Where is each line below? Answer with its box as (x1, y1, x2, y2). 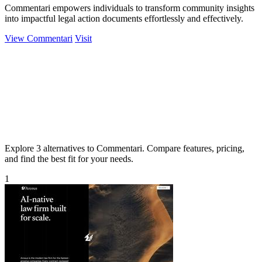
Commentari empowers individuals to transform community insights (5, 2, 254, 13)
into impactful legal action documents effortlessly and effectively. (5, 13, 243, 23)
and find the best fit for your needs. (5, 153, 133, 164)
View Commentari (5, 33, 73, 43)
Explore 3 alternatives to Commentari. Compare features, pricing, (5, 143, 244, 153)
